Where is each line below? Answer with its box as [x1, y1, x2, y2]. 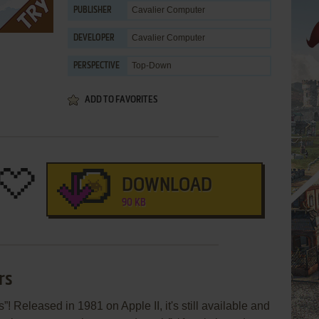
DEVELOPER [73, 34, 115, 43]
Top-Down [132, 61, 172, 70]
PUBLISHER [73, 6, 112, 15]
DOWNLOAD [121, 177, 212, 195]
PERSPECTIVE [73, 62, 120, 70]
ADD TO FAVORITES [85, 95, 157, 105]
